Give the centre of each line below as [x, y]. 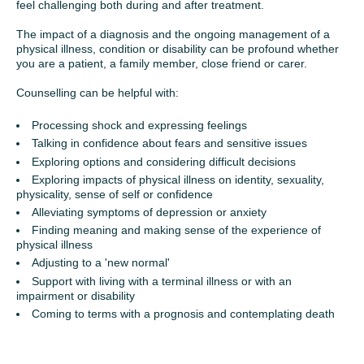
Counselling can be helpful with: [97, 93]
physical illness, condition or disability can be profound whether [178, 49]
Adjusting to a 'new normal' [101, 263]
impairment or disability [76, 295]
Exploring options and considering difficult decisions [164, 161]
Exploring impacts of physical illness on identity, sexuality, [178, 179]
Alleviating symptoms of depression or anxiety [149, 212]
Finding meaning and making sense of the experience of [176, 230]
